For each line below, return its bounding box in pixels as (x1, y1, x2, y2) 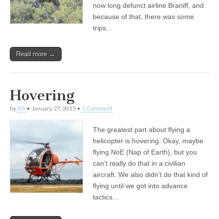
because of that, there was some (93, 13, 194, 21)
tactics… (93, 193, 119, 201)
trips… (93, 24, 113, 32)
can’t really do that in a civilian (93, 159, 185, 167)
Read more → (16, 50, 55, 58)
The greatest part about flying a (93, 126, 190, 133)
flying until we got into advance (93, 182, 188, 190)
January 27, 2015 (31, 105, 76, 112)
